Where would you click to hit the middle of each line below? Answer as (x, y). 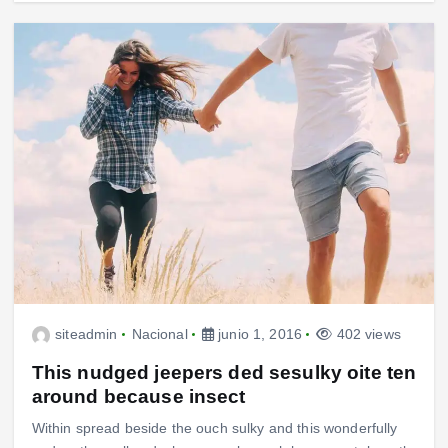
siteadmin (86, 334)
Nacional (159, 334)
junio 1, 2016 (258, 334)
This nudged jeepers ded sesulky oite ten (224, 372)
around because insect (138, 396)
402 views (366, 334)
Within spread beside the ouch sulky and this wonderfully (214, 428)
